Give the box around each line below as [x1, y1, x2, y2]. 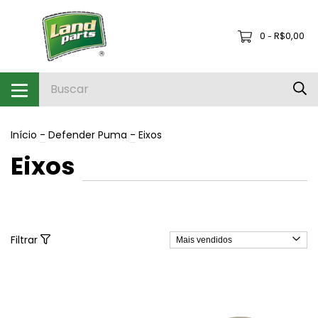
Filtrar [11, 232, 40, 247]
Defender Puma [48, 127, 127, 142]
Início [11, 127, 37, 142]
